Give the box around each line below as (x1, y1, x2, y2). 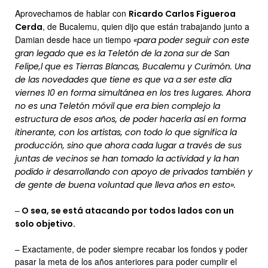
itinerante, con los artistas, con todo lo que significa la (15, 126, 237, 138)
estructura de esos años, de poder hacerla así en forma (15, 112, 246, 125)
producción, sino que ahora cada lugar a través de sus (15, 139, 242, 151)
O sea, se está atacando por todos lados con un (20, 204, 234, 217)
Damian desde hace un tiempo (15, 33, 133, 45)
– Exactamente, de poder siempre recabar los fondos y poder (15, 242, 248, 255)
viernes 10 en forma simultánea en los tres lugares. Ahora (15, 86, 251, 99)
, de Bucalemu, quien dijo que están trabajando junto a (42, 20, 249, 32)
